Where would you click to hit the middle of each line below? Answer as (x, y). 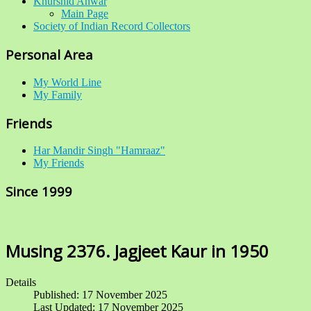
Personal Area (49, 55)
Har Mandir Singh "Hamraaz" (99, 151)
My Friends (59, 163)
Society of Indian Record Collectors (112, 26)
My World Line (67, 82)
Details (21, 282)
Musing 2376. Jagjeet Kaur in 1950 (137, 251)
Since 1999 (39, 192)
